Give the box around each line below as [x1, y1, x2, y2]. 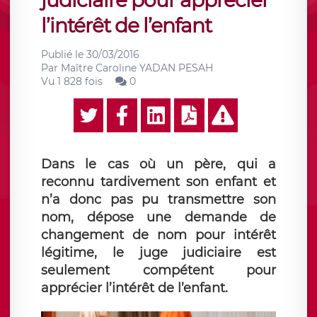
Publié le [41, 48, 86, 61]
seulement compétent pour [41, 263, 276, 278]
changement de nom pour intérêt [41, 227, 276, 243]
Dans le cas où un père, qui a [41, 156, 276, 172]
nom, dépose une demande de [41, 209, 276, 225]
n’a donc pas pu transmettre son [41, 192, 276, 207]
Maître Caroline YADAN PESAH [61, 62, 213, 74]
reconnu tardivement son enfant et [41, 174, 276, 190]
